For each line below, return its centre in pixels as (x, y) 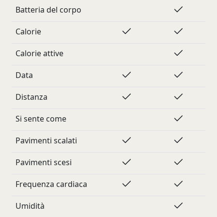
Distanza (31, 97)
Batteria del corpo (48, 10)
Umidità (30, 206)
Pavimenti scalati (46, 140)
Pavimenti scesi (44, 162)
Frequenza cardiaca (51, 184)
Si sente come (41, 119)
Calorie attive (39, 53)
